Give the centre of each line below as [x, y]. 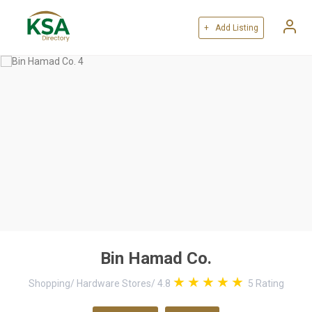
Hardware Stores [114, 283]
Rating [268, 283]
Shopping [49, 283]
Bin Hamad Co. [156, 258]
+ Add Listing [231, 28]
